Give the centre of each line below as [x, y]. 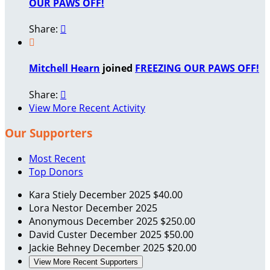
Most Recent [57, 159]
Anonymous [58, 221]
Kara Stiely [54, 195]
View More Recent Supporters [86, 262]
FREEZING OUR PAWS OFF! [197, 68]
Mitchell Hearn [64, 68]
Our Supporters [49, 133]
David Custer [59, 235]
